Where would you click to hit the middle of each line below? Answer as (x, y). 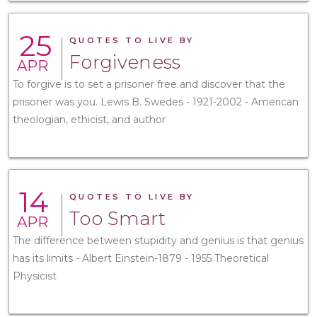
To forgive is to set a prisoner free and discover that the (149, 84)
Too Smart (117, 218)
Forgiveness (125, 62)
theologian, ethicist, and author (89, 119)
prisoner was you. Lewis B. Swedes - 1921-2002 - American (156, 102)
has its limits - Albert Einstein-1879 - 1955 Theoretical (141, 258)
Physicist (35, 276)
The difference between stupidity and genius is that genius (158, 240)
